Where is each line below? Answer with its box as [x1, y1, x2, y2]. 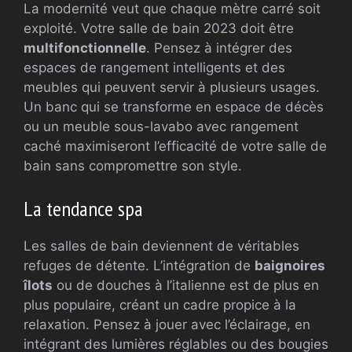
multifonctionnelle [24, 40, 146, 56]
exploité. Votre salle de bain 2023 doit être [24, 20, 294, 36]
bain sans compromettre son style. [24, 158, 242, 174]
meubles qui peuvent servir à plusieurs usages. [24, 79, 320, 95]
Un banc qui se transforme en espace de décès [24, 99, 324, 115]
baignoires [255, 257, 325, 273]
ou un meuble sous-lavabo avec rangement [24, 119, 299, 134]
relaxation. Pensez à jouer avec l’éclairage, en [24, 316, 310, 332]
